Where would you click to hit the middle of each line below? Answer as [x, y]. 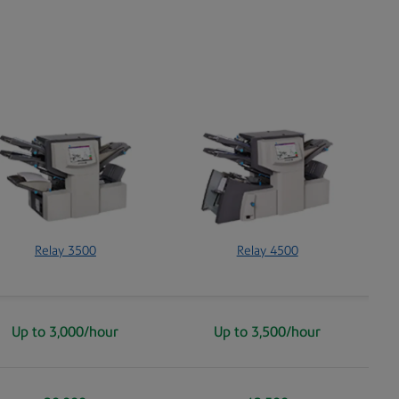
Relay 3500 [65, 251]
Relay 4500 [267, 251]
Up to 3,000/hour [65, 331]
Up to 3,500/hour [268, 331]
